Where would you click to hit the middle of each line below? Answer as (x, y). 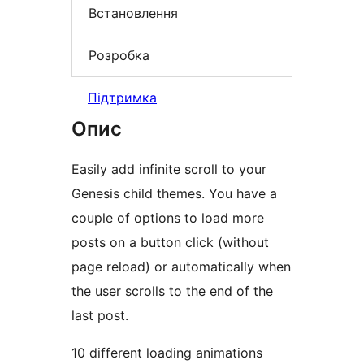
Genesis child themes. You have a (174, 194)
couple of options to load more (168, 218)
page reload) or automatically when (181, 267)
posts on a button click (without (170, 243)
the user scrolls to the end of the (172, 291)
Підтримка (122, 98)
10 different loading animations (167, 353)
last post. (100, 316)
